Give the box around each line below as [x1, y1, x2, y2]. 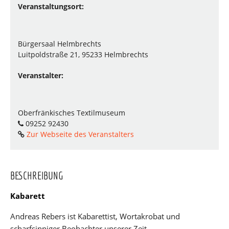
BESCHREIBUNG [10, 169, 63, 181]
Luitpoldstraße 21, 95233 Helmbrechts [18, 50, 148, 59]
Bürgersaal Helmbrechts [18, 39, 101, 49]
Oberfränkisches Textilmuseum [18, 108, 125, 118]
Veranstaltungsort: [18, 2, 84, 11]
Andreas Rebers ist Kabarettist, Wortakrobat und [10, 211, 180, 221]
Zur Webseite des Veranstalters [25, 129, 134, 139]
